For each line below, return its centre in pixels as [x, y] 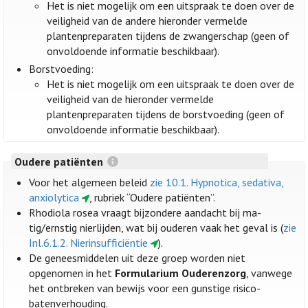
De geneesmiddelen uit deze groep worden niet [137, 258]
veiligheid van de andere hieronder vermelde [147, 21]
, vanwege [269, 273]
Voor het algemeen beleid [90, 183]
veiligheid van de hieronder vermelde [131, 99]
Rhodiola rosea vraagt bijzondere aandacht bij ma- [145, 213]
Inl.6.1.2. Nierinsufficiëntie [89, 243]
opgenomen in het [72, 273]
